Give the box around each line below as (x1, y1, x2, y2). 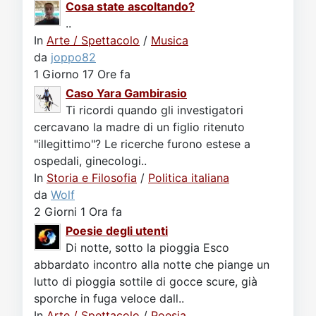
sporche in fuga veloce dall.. (34, 291, 184, 306)
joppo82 (51, 50, 96, 65)
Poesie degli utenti (66, 224, 168, 238)
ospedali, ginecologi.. (34, 154, 147, 169)
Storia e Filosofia (47, 171, 137, 186)
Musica (151, 33, 188, 48)
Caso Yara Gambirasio (66, 86, 187, 101)
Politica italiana (148, 171, 229, 186)
